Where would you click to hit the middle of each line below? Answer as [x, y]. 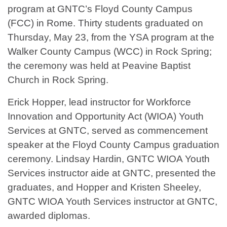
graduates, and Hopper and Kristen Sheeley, [104, 187]
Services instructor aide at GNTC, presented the [112, 173]
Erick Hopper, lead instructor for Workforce [99, 102]
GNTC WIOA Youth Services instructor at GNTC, [112, 202]
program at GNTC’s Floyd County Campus [100, 9]
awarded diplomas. [49, 216]
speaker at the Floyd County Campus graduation [113, 145]
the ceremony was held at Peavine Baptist [99, 66]
